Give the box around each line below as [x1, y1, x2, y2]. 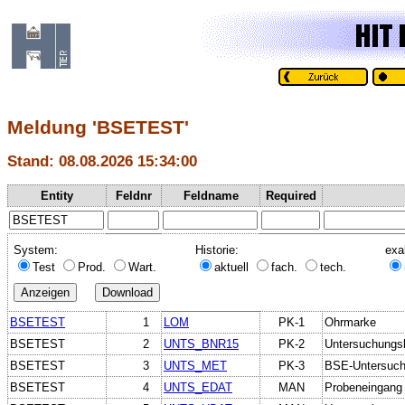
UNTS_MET [164, 358, 227, 372]
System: [14, 242, 58, 257]
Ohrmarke [325, 315, 376, 329]
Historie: [195, 242, 239, 257]
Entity [41, 188, 73, 202]
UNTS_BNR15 [164, 336, 239, 351]
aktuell [214, 259, 252, 274]
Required [266, 188, 316, 202]
